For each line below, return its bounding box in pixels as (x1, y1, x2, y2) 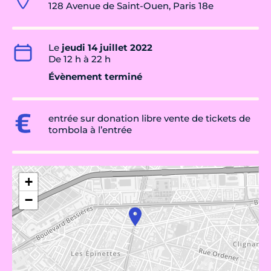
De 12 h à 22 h (48, 53, 111, 65)
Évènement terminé (48, 71, 142, 83)
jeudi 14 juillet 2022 (62, 42, 152, 54)
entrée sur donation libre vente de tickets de (48, 113, 250, 125)
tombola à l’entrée (48, 124, 132, 136)
